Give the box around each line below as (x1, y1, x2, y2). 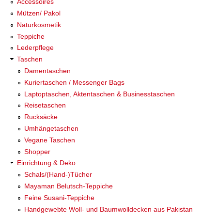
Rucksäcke (24, 113, 58, 121)
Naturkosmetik (17, 20, 61, 29)
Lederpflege (17, 44, 54, 52)
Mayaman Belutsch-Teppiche (24, 182, 113, 190)
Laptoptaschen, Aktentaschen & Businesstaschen (24, 90, 175, 98)
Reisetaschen (24, 101, 66, 109)
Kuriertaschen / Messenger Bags (24, 78, 124, 86)
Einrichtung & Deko (17, 159, 76, 167)
